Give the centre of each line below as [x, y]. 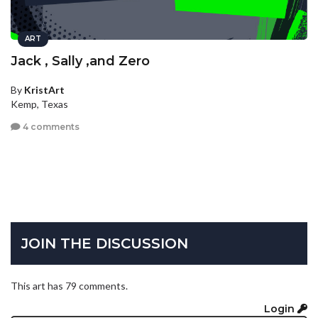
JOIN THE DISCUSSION [105, 244]
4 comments [50, 126]
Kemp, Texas [39, 104]
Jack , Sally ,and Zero [80, 61]
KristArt [44, 90]
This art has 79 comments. [69, 286]
